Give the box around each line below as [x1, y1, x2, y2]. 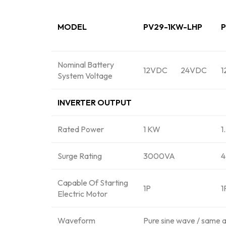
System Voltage [58, 71, 112, 81]
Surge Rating [58, 151, 102, 161]
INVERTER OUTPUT [58, 97, 132, 108]
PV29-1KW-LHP [143, 22, 202, 32]
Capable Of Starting [58, 178, 128, 188]
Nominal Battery [58, 60, 114, 70]
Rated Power [58, 124, 104, 135]
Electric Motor [58, 189, 107, 199]
